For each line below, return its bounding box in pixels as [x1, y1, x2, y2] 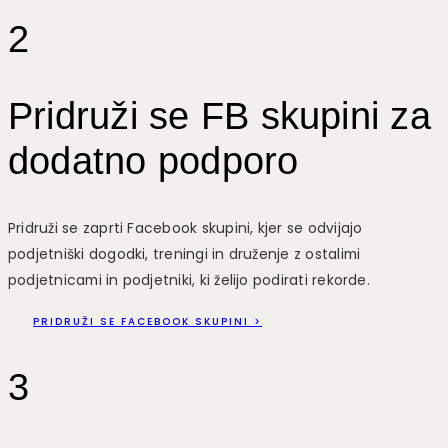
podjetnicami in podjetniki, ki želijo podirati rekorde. [8, 270, 370, 291]
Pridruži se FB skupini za [8, 94, 431, 137]
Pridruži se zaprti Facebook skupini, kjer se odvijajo [8, 218, 363, 239]
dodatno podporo [8, 139, 299, 182]
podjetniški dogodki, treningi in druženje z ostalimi [8, 244, 361, 265]
